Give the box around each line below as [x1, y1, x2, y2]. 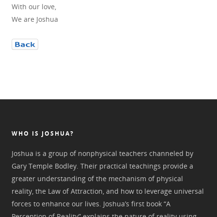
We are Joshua [12, 15, 58, 24]
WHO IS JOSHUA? [12, 129, 74, 138]
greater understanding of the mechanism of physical [12, 174, 183, 183]
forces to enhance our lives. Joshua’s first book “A [12, 199, 170, 208]
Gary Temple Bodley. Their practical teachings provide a [12, 161, 193, 170]
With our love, [12, 2, 56, 11]
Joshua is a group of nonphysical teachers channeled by [12, 149, 193, 158]
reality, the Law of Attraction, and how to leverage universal [12, 186, 204, 196]
